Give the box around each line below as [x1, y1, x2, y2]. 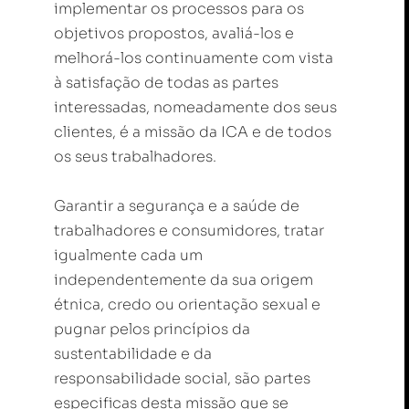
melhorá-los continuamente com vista [54, 48, 333, 68]
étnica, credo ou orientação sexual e [54, 295, 320, 315]
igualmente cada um [54, 246, 203, 266]
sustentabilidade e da [54, 344, 212, 364]
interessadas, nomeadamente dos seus [54, 98, 337, 118]
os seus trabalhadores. [54, 147, 216, 167]
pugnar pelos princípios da [54, 320, 250, 340]
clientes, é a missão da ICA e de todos [54, 122, 331, 142]
